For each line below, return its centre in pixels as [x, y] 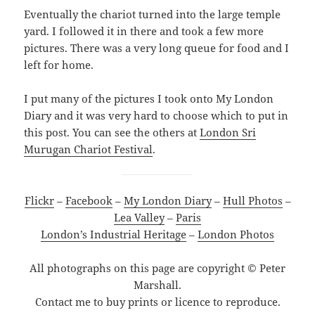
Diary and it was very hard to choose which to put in [156, 115]
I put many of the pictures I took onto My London [149, 98]
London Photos [236, 234]
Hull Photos [252, 200]
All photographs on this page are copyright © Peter [157, 268]
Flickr [39, 200]
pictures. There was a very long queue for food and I [157, 47]
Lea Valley [139, 217]
